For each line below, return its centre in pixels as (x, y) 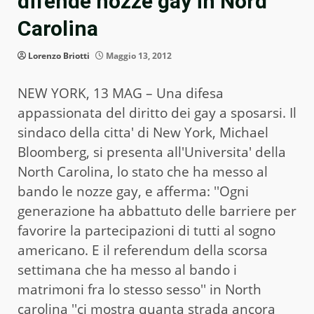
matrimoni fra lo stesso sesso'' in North (139, 290)
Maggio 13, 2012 (138, 56)
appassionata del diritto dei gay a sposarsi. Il (157, 113)
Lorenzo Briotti (59, 56)
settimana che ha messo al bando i (127, 270)
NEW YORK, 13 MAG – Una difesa (121, 94)
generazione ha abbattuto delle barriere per (157, 211)
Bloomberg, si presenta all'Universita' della (152, 152)
